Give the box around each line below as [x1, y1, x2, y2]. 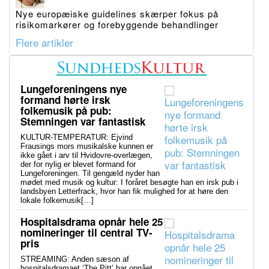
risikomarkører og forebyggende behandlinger [16, 17, 219, 31]
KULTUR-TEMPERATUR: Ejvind [20, 132, 133, 142]
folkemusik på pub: [20, 103, 112, 118]
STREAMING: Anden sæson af [20, 254, 129, 264]
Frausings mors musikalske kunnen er [20, 141, 153, 151]
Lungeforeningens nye [20, 81, 127, 96]
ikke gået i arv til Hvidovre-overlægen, [20, 150, 153, 160]
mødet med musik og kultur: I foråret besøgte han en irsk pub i [20, 177, 238, 187]
